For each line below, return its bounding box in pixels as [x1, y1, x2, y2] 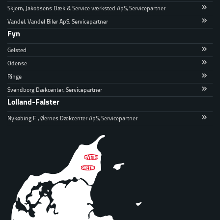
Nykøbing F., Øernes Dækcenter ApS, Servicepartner [7, 115, 137, 122]
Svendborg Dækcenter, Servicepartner [7, 86, 102, 93]
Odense [7, 60, 27, 67]
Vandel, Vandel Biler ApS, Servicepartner [7, 18, 108, 25]
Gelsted [7, 47, 27, 54]
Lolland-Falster [7, 97, 59, 107]
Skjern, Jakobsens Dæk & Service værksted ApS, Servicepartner [7, 5, 165, 12]
